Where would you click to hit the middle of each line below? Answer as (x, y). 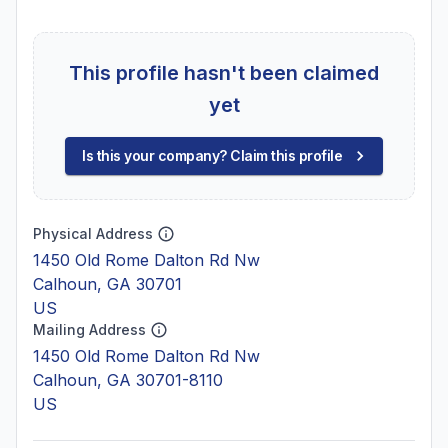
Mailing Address (89, 329)
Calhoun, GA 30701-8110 (128, 380)
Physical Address (93, 233)
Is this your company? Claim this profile (212, 155)
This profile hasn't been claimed (224, 73)
